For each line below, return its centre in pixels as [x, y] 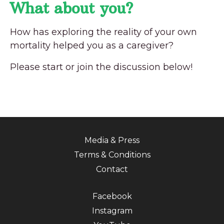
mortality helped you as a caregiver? [92, 45]
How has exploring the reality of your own [103, 32]
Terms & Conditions [112, 154]
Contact [112, 169]
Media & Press [112, 140]
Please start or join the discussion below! [101, 67]
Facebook [112, 196]
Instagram [112, 210]
